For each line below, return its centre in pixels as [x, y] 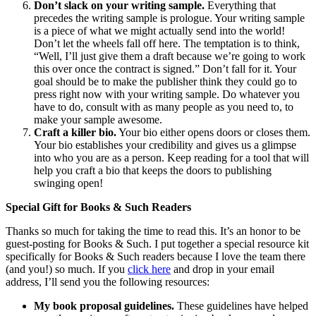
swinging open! [68, 183]
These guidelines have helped [241, 305]
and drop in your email [223, 269]
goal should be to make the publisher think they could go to [165, 81]
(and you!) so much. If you [67, 269]
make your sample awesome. [98, 119]
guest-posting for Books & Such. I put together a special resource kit [157, 243]
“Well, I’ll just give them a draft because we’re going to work [170, 56]
